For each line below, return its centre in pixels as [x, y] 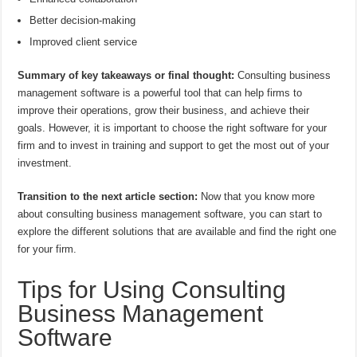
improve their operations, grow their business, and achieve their [164, 111]
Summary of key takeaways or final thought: [126, 76]
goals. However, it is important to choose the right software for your [173, 128]
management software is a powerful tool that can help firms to [160, 93]
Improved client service [84, 42]
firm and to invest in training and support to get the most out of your [174, 146]
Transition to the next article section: [108, 197]
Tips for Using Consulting [152, 290]
